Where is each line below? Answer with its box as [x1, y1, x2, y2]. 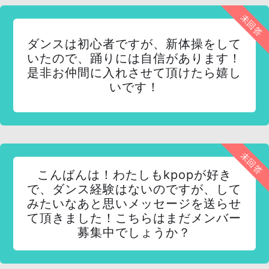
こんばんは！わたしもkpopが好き [37, 168, 232, 182]
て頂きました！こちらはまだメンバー [27, 211, 242, 225]
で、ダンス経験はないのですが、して [27, 182, 242, 196]
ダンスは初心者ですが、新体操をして [27, 37, 242, 51]
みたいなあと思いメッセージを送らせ [27, 196, 242, 211]
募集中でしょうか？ [77, 225, 192, 240]
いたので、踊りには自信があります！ [27, 51, 242, 65]
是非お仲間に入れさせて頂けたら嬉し [27, 65, 242, 80]
